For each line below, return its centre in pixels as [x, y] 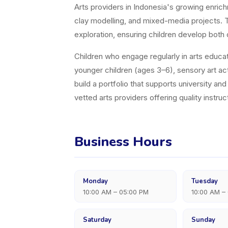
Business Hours [123, 142]
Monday [95, 181]
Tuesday [204, 181]
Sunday [203, 220]
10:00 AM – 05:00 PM [116, 192]
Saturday [97, 220]
